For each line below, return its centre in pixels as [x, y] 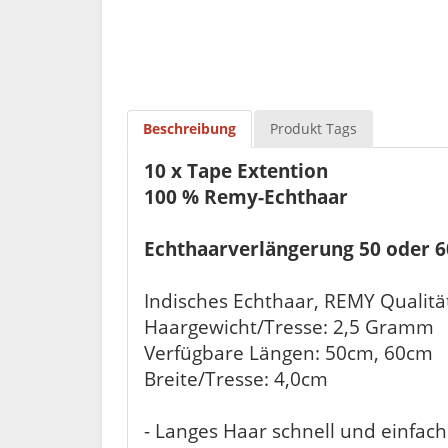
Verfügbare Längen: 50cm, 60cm [288, 352]
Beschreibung [189, 128]
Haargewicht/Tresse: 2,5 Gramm [289, 326]
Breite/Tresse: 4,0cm [236, 378]
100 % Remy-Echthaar [246, 196]
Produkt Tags [313, 128]
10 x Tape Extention [236, 170]
